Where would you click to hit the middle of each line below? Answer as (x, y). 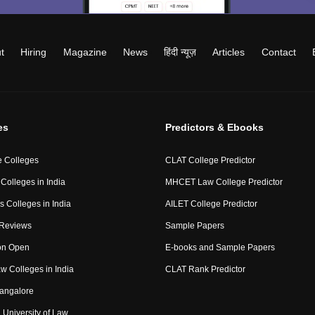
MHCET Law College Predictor (224, 182)
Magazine (85, 52)
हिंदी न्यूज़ (180, 52)
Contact (278, 52)
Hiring (34, 52)
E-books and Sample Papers (220, 247)
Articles (229, 52)
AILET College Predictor (211, 204)
